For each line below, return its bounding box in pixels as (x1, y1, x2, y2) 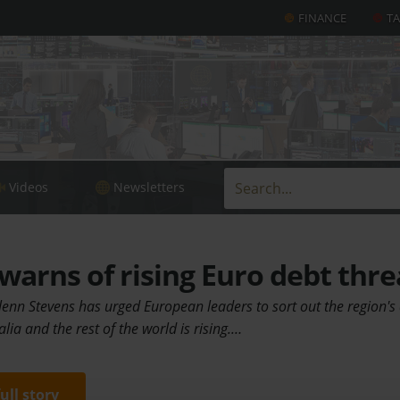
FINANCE (298, 10, 346, 26)
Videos (9, 179, 49, 196)
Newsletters (112, 179, 185, 196)
